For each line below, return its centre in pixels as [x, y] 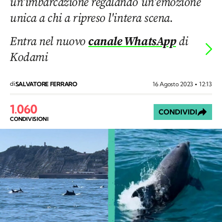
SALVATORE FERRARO [46, 84]
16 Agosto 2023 [173, 84]
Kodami [29, 57]
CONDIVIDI [178, 112]
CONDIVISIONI [29, 119]
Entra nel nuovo [49, 41]
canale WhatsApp [132, 41]
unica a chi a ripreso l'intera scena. [92, 18]
